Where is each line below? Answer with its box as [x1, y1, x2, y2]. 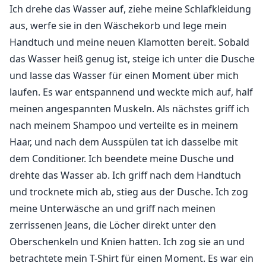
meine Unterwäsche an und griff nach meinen [9, 202, 216, 216]
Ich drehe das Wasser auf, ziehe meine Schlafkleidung [9, 2, 251, 16]
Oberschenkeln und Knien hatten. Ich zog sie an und [9, 235, 245, 249]
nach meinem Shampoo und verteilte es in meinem [9, 119, 238, 132]
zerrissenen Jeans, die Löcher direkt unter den [9, 218, 216, 232]
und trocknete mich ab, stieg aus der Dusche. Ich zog [9, 185, 248, 199]
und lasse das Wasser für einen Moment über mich [9, 69, 239, 83]
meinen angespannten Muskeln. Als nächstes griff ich [9, 102, 249, 116]
